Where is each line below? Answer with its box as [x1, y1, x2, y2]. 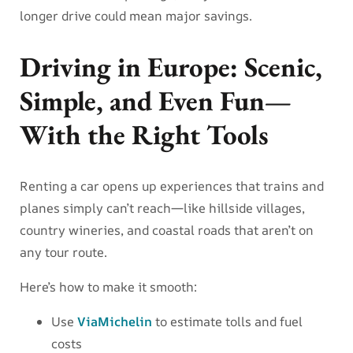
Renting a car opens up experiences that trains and [20, 176, 324, 195]
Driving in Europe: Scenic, [20, 49, 322, 85]
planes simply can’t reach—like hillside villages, [20, 199, 305, 217]
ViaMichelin [77, 312, 152, 330]
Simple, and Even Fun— [20, 83, 292, 119]
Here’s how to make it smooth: [20, 277, 197, 295]
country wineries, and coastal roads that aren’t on [20, 221, 314, 239]
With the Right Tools [20, 117, 269, 153]
